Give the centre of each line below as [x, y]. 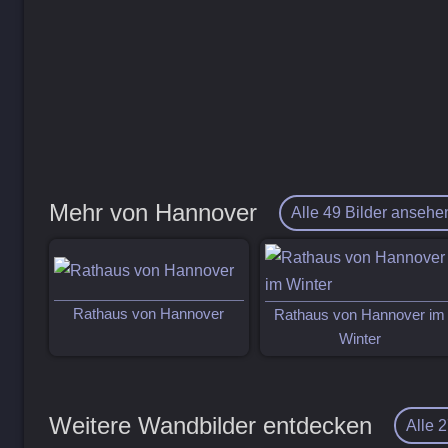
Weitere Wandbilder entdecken [211, 426]
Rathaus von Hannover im [360, 315]
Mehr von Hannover [153, 213]
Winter [359, 339]
